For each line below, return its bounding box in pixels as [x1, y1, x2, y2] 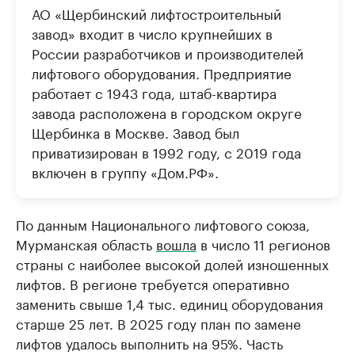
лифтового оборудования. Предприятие [32, 62, 292, 83]
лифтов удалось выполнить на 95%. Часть [16, 332, 283, 353]
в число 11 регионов [197, 233, 330, 254]
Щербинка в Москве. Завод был [32, 121, 239, 143]
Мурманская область [16, 233, 156, 254]
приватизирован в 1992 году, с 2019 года [32, 141, 301, 162]
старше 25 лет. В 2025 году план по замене [16, 312, 301, 334]
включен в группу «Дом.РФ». [32, 161, 219, 182]
